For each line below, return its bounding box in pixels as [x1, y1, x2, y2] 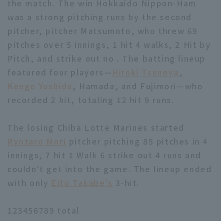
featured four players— [7, 66, 112, 78]
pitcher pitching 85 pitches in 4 [66, 135, 209, 147]
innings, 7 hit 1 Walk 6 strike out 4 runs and [7, 149, 202, 161]
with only [7, 177, 51, 188]
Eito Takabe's [51, 177, 113, 188]
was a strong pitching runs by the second [7, 11, 192, 23]
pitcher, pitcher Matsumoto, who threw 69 [7, 25, 198, 37]
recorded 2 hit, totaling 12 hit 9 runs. [7, 94, 175, 106]
